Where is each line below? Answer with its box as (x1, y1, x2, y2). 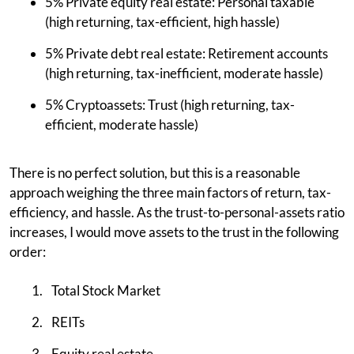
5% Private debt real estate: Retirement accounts (45, 44, 328, 62)
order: (9, 243, 46, 260)
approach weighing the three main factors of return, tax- (9, 183, 331, 201)
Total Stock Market (51, 281, 160, 299)
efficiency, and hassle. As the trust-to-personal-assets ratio (9, 203, 345, 220)
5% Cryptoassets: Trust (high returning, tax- (45, 96, 295, 113)
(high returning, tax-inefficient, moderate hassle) (45, 64, 323, 81)
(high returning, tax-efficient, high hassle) (45, 13, 280, 30)
